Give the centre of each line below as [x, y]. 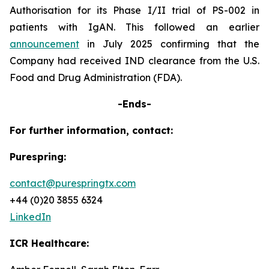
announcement [44, 44]
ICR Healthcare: [49, 243]
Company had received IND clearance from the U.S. [134, 61]
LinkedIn [30, 217]
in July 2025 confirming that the [169, 44]
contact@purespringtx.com [73, 183]
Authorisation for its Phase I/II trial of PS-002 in [134, 10]
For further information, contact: [91, 130]
